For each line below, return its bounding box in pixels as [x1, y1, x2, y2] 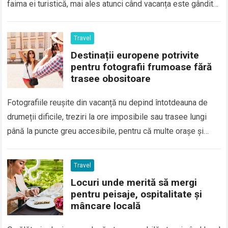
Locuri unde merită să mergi [71, 177, 197, 189]
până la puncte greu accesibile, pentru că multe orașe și [7, 126, 204, 136]
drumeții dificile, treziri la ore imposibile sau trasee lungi [7, 112, 207, 122]
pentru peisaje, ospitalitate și [71, 188, 203, 201]
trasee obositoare [71, 73, 151, 85]
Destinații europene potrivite [71, 49, 199, 62]
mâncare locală [71, 200, 141, 212]
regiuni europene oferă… [7, 140, 96, 151]
